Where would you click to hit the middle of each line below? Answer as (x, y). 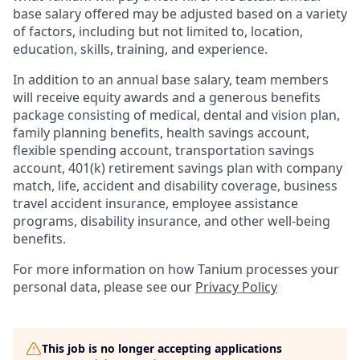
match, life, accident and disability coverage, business (175, 186)
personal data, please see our (104, 287)
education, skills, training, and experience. (140, 49)
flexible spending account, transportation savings (164, 150)
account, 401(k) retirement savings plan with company (178, 168)
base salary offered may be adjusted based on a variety (180, 14)
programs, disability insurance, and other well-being (172, 221)
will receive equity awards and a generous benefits (167, 97)
